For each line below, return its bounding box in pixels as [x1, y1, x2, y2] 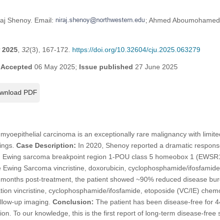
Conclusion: [52, 197, 94, 206]
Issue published [79, 62, 133, 71]
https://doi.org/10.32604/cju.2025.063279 [72, 45, 200, 54]
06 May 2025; [32, 62, 79, 71]
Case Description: [16, 141, 76, 149]
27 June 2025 [133, 62, 178, 71]
